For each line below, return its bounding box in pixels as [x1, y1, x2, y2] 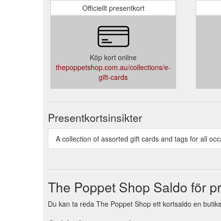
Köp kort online [90, 52, 137, 62]
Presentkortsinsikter [48, 110, 142, 125]
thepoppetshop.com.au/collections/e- [56, 62, 171, 72]
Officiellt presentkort [82, 2, 145, 13]
